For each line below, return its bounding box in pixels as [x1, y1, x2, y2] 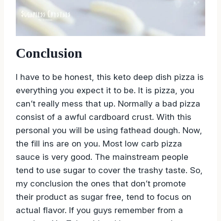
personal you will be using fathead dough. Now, [16, 125, 202, 135]
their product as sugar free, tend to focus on [16, 191, 191, 202]
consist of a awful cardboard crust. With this [16, 111, 191, 122]
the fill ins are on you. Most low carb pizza [16, 138, 182, 148]
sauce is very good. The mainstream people [16, 151, 188, 162]
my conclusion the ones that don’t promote [16, 178, 186, 188]
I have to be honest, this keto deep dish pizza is [16, 72, 204, 82]
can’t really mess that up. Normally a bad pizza [16, 98, 200, 109]
